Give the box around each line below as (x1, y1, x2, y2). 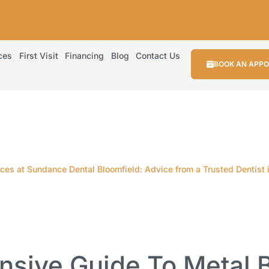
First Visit (19, 50, 58, 61)
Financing (65, 50, 104, 61)
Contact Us (136, 50, 180, 61)
